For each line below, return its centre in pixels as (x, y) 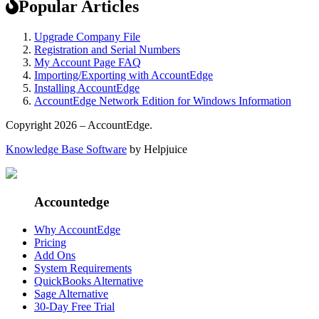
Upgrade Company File (87, 36)
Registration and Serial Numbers (107, 49)
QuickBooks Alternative (89, 281)
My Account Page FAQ (88, 62)
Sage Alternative (71, 294)
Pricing (50, 242)
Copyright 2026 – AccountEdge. (79, 125)
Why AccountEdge (77, 230)
